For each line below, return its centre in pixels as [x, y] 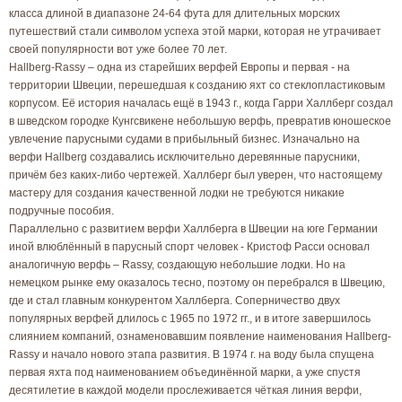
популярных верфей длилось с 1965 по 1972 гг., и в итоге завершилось [190, 319]
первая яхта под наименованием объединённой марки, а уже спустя [185, 372]
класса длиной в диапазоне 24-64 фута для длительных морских [175, 13]
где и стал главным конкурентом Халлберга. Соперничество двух [175, 301]
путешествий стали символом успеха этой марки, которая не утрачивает [195, 31]
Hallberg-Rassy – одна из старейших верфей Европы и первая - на [179, 67]
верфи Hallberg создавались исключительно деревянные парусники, [184, 157]
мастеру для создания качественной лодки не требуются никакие [177, 193]
